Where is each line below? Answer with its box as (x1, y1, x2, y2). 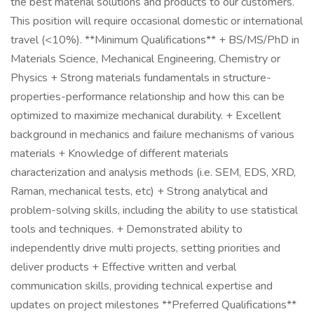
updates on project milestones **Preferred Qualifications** (11, 297, 296, 313)
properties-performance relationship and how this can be (11, 89, 285, 104)
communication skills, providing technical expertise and (11, 278, 273, 294)
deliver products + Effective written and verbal (11, 259, 236, 275)
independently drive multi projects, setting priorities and (11, 240, 280, 256)
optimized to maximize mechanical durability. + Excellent (11, 108, 281, 123)
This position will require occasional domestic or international (11, 13, 303, 29)
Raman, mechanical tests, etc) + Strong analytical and (11, 184, 268, 199)
